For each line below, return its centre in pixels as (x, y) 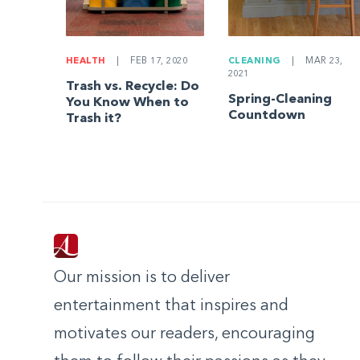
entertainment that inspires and (171, 306)
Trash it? (93, 119)
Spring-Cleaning (280, 100)
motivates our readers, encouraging (184, 334)
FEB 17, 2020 (157, 62)
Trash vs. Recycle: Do (132, 87)
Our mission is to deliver (142, 278)
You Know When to (127, 103)
